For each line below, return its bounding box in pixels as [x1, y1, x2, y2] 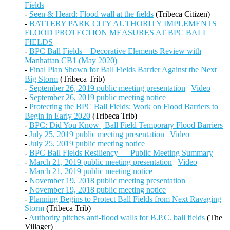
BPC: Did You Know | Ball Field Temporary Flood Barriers [29, 121, 223, 130]
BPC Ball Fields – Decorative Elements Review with [29, 47, 201, 56]
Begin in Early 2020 [25, 111, 90, 121]
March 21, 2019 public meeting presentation [29, 158, 172, 167]
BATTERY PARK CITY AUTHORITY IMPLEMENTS [29, 19, 217, 28]
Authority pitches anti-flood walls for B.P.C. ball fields [29, 213, 205, 222]
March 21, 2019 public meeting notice [29, 167, 152, 176]
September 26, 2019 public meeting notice [29, 93, 166, 102]
